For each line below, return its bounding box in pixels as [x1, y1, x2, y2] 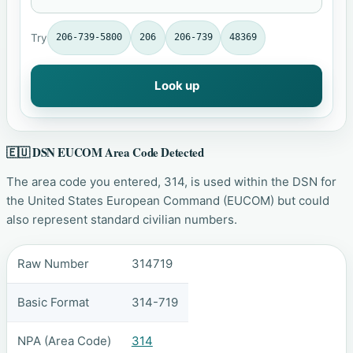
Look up [154, 77, 199, 93]
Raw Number [17, 255, 89, 271]
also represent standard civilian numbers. [6, 212, 237, 228]
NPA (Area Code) [17, 333, 111, 348]
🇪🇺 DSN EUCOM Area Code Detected [6, 143, 204, 161]
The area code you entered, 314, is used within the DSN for [6, 174, 336, 190]
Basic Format [17, 294, 89, 310]
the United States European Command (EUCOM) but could [6, 193, 329, 209]
